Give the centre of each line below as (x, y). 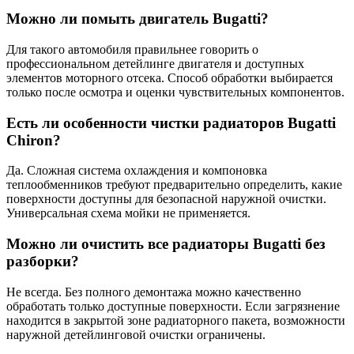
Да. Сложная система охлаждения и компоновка (137, 171)
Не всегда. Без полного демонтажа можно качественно (154, 292)
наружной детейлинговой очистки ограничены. (136, 334)
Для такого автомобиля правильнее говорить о (132, 49)
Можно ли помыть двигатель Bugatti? (137, 19)
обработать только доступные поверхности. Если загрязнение (173, 306)
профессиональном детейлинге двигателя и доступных (155, 63)
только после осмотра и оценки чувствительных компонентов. (175, 92)
